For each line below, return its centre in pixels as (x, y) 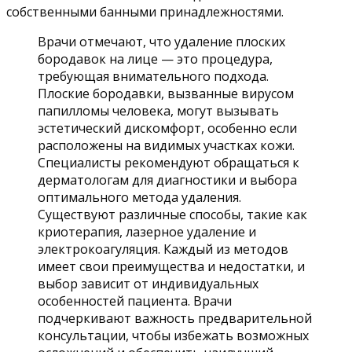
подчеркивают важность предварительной (175, 318)
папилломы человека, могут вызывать (158, 110)
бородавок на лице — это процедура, (155, 59)
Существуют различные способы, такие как (172, 214)
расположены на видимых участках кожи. (166, 145)
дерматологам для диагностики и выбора (167, 180)
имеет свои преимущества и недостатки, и (171, 266)
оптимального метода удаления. (139, 197)
